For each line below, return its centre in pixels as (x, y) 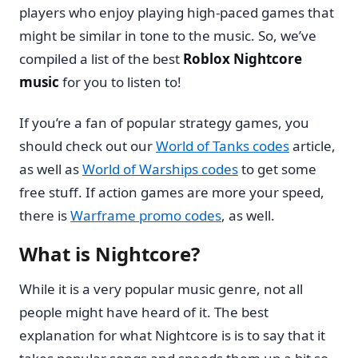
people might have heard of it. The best (144, 312)
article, (312, 145)
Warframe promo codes (146, 215)
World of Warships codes (160, 169)
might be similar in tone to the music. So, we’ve (168, 36)
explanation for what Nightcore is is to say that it (172, 335)
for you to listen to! (120, 82)
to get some (277, 169)
